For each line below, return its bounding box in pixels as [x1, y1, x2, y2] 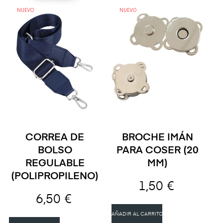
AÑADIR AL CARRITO [111, 212, 163, 217]
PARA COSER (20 [116, 145, 199, 156]
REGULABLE [25, 158, 85, 169]
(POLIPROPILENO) [11, 171, 99, 182]
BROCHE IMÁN [121, 132, 193, 143]
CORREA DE [25, 132, 84, 143]
